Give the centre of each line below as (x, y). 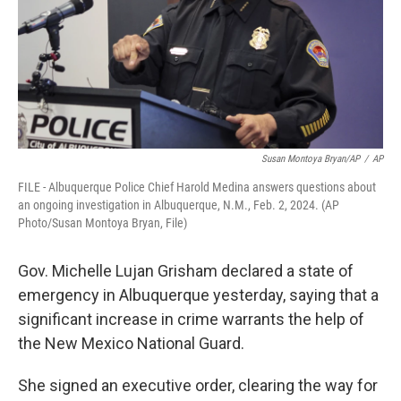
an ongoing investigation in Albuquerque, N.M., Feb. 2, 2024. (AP (179, 205)
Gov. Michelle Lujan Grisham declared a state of (186, 271)
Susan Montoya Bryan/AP (311, 159)
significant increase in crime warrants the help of (191, 319)
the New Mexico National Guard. (131, 343)
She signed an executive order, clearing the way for (198, 385)
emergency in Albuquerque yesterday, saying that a (198, 295)
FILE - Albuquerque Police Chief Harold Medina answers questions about (197, 187)
